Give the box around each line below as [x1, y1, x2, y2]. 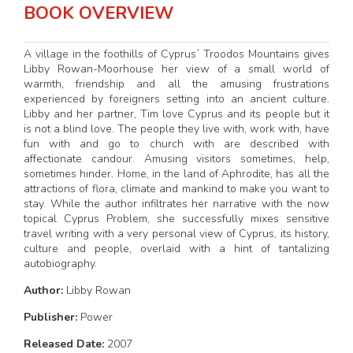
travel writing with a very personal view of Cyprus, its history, [24, 225, 329, 241]
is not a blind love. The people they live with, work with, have [24, 121, 329, 136]
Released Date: [24, 336, 107, 351]
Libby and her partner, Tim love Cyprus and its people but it [24, 106, 329, 121]
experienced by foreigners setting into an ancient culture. [24, 91, 329, 106]
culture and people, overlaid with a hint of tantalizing [24, 240, 329, 256]
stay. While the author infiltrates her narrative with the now [24, 195, 329, 211]
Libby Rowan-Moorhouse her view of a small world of [24, 61, 329, 76]
